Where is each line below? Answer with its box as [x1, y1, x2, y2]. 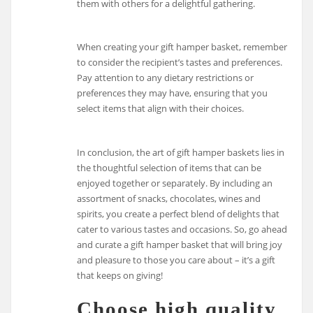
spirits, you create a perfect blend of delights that [77, 208, 280, 221]
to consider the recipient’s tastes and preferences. [77, 56, 283, 69]
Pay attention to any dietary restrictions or [77, 71, 254, 85]
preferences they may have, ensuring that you [77, 87, 268, 100]
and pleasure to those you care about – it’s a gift [77, 254, 276, 267]
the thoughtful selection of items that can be [77, 161, 262, 175]
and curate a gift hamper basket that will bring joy [77, 238, 283, 252]
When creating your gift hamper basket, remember [77, 41, 288, 54]
